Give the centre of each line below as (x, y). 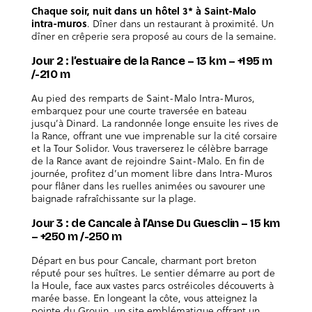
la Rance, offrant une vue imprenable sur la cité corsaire (154, 136)
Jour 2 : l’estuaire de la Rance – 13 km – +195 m (151, 61)
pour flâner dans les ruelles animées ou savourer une (148, 186)
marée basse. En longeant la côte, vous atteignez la (144, 297)
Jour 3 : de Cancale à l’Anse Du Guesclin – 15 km (155, 223)
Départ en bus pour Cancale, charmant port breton (143, 260)
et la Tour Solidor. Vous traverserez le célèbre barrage (149, 148)
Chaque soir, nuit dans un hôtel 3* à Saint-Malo (143, 11)
